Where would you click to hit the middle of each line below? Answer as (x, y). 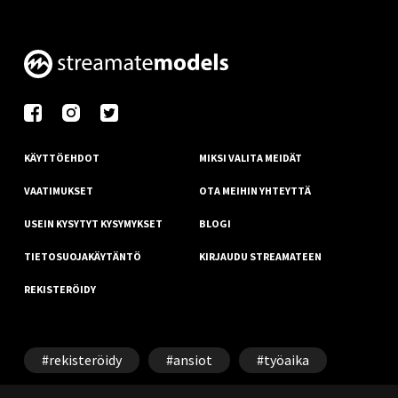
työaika (287, 360)
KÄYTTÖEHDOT (62, 158)
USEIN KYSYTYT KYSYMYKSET (93, 223)
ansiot (193, 360)
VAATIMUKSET (59, 191)
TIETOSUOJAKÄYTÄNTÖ (83, 256)
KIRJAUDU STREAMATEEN (260, 256)
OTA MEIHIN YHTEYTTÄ (255, 191)
